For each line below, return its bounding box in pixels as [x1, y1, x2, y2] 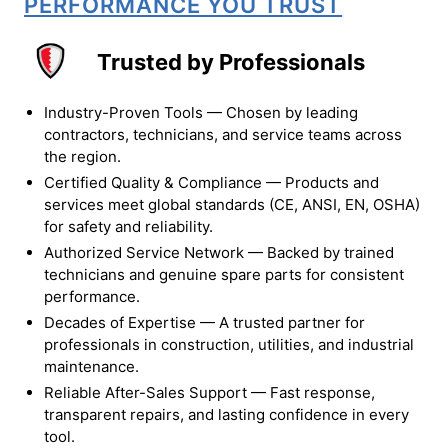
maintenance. [44, 356, 139, 376]
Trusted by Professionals [97, 48, 365, 75]
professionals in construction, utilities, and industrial [44, 334, 414, 354]
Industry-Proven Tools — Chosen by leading [44, 102, 358, 122]
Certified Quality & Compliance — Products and [44, 172, 379, 192]
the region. [44, 146, 121, 166]
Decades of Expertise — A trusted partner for [44, 312, 365, 332]
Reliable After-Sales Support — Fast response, [44, 382, 375, 402]
